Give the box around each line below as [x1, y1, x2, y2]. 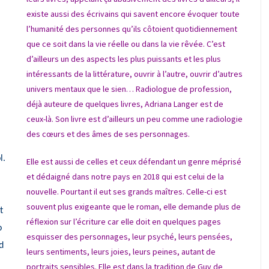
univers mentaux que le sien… [26, 83, 136, 95]
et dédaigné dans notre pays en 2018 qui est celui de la [26, 171, 224, 183]
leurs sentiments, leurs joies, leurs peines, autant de [26, 246, 216, 258]
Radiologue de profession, [136, 83, 232, 95]
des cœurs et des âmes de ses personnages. [26, 128, 190, 140]
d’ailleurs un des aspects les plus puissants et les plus [26, 53, 221, 65]
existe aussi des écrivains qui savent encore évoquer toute [26, 8, 240, 20]
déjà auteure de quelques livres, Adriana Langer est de [26, 98, 223, 110]
